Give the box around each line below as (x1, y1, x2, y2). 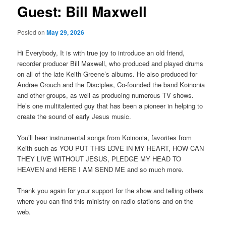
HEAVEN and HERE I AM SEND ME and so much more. (17, 164, 184, 175)
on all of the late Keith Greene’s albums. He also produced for (17, 69, 198, 79)
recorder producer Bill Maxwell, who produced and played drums (17, 59, 204, 69)
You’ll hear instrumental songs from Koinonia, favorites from (17, 133, 192, 143)
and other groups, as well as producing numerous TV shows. (17, 90, 194, 100)
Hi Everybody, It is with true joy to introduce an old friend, (17, 48, 185, 58)
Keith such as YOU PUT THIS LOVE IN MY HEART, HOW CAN (17, 143, 204, 153)
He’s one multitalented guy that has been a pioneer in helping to (17, 101, 203, 111)
